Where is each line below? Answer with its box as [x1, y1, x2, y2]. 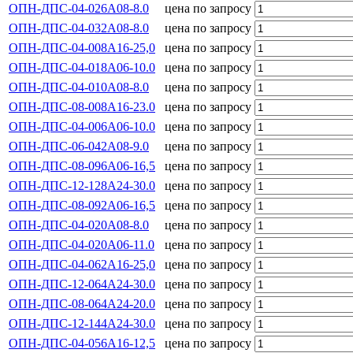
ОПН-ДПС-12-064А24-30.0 [9, 277, 155, 291]
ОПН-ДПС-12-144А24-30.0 [9, 316, 155, 330]
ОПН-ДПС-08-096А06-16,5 [9, 158, 155, 173]
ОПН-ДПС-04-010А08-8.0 [9, 80, 149, 94]
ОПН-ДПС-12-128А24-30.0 [9, 178, 155, 192]
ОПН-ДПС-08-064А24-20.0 [9, 296, 155, 310]
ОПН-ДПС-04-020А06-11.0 [9, 237, 154, 251]
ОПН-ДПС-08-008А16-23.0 [9, 99, 155, 113]
